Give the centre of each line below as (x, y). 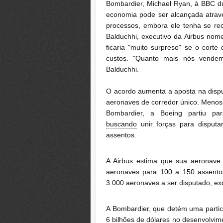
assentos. (121, 135)
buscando (121, 124)
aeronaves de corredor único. (154, 102)
